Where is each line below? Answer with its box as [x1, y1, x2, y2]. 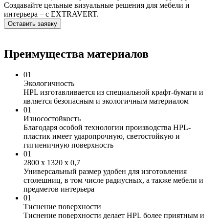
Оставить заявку [38, 20, 57, 28]
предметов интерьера [23, 185, 94, 194]
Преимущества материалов [4, 47, 149, 61]
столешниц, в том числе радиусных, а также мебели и [23, 176, 203, 185]
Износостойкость [23, 114, 81, 123]
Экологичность [23, 79, 74, 88]
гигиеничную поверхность [23, 141, 113, 150]
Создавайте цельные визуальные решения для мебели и [4, 1, 190, 10]
